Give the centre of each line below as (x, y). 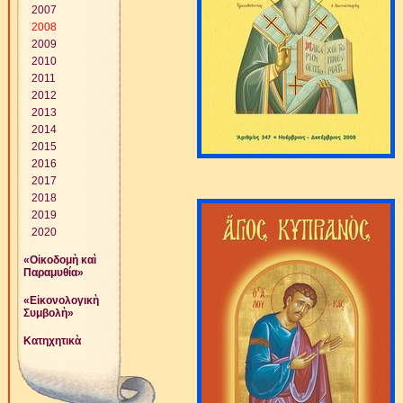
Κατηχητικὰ (52, 341)
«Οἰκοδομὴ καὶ (60, 260)
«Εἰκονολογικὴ (61, 300)
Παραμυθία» (54, 273)
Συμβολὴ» (49, 313)
